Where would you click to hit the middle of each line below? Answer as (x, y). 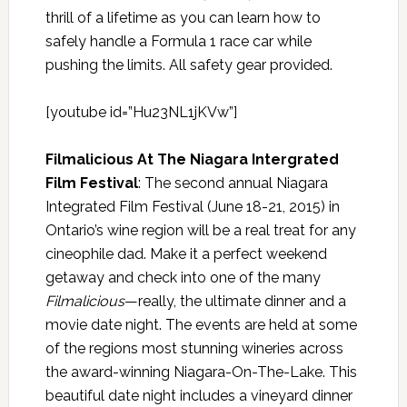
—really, (150, 301)
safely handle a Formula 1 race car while (178, 41)
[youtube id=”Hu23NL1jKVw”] (141, 112)
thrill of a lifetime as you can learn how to (183, 17)
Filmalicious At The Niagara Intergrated (192, 159)
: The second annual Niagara (233, 183)
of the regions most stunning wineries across (194, 348)
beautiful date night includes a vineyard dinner (199, 395)
